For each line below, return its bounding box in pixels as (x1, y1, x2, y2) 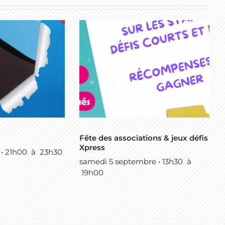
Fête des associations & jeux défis (79, 133, 208, 143)
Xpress (79, 143, 105, 153)
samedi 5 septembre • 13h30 (79, 157, 183, 167)
